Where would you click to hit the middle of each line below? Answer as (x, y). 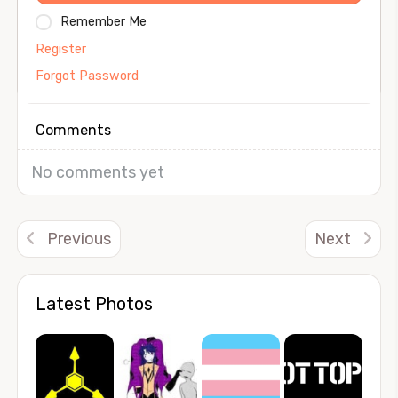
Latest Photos (94, 303)
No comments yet (98, 172)
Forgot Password (87, 76)
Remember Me (103, 22)
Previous (77, 239)
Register (61, 49)
